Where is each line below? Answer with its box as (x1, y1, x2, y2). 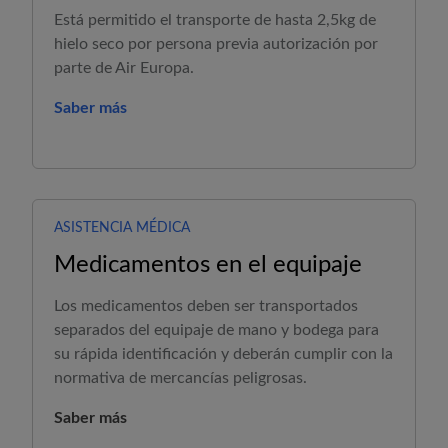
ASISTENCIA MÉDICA (54, 221, 190, 235)
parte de (54, 60, 115, 76)
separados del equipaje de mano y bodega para (54, 322, 379, 338)
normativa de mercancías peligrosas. (54, 370, 307, 386)
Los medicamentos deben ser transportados (54, 298, 358, 314)
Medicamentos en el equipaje (54, 253, 362, 277)
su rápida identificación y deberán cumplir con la (54, 346, 393, 362)
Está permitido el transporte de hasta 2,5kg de (54, 12, 376, 28)
